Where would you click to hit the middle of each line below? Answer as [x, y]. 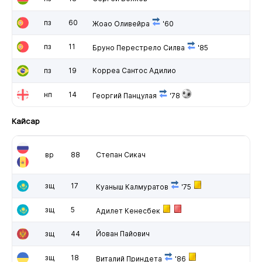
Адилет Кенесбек [128, 211]
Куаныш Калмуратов [132, 187]
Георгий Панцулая [124, 95]
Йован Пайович [123, 233]
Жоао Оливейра [121, 23]
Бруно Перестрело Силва [138, 47]
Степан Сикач [120, 154]
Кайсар [25, 121]
